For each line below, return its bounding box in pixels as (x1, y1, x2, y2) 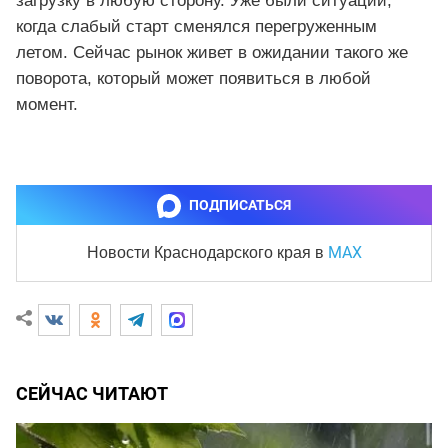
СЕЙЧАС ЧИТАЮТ (16, 382, 168, 404)
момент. (16, 94, 78, 114)
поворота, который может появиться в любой (16, 68, 371, 88)
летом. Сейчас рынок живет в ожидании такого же (16, 42, 408, 62)
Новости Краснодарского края (86, 243, 315, 261)
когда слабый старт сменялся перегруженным (16, 16, 377, 36)
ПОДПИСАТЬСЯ (189, 196, 291, 213)
